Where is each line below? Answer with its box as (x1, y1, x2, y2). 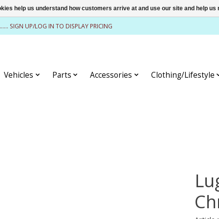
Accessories (90, 69, 132, 80)
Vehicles (4, 69, 34, 80)
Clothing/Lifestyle (151, 69, 215, 80)
